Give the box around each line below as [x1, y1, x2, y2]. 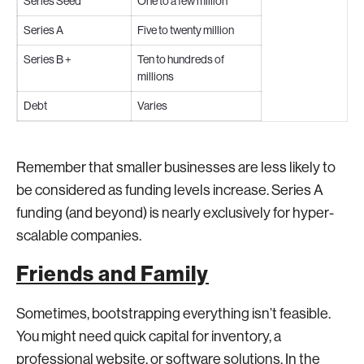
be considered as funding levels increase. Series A [16, 182, 323, 198]
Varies [137, 99, 167, 112]
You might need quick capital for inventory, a [16, 328, 281, 344]
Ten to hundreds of [137, 53, 224, 66]
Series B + [24, 53, 71, 66]
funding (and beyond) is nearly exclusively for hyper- [16, 205, 334, 221]
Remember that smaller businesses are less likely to [16, 159, 336, 175]
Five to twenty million [137, 24, 234, 37]
